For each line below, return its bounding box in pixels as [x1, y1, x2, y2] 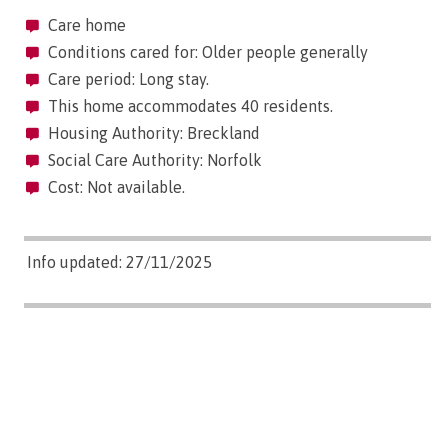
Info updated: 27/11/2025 [27, 253, 212, 271]
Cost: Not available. [44, 178, 185, 196]
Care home [44, 16, 126, 34]
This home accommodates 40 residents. [44, 97, 333, 115]
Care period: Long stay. [44, 70, 209, 88]
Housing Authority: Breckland [44, 124, 260, 142]
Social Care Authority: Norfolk [44, 151, 262, 169]
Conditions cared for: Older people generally [44, 43, 368, 61]
